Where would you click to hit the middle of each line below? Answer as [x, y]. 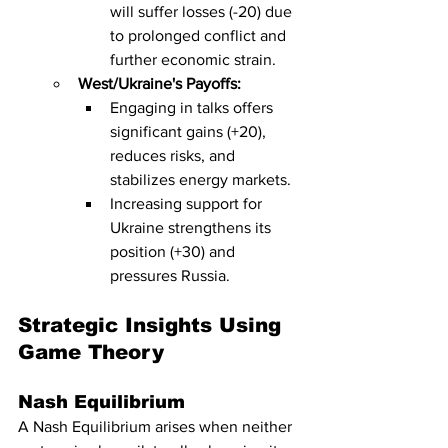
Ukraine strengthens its [192, 227]
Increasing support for [188, 203]
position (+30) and [174, 251]
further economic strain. [193, 59]
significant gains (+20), [190, 131]
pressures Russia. [170, 275]
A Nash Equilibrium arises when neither [157, 426]
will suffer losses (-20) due [203, 11]
